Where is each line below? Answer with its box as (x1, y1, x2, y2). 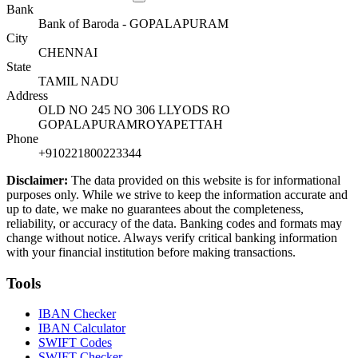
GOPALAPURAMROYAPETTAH (38, 117, 223, 131)
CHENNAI (38, 45, 97, 59)
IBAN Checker (38, 307, 116, 321)
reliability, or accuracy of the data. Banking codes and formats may (6, 216, 342, 230)
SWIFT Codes (38, 336, 112, 350)
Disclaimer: (6, 173, 68, 187)
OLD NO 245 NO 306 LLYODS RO (38, 102, 230, 117)
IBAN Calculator (38, 321, 125, 336)
